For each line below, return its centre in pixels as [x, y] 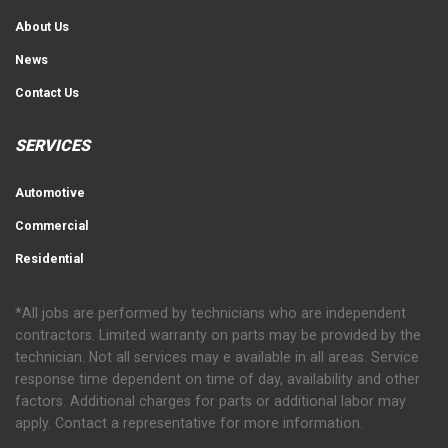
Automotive [50, 192]
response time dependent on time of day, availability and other [217, 378]
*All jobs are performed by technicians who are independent [210, 312]
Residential [49, 259]
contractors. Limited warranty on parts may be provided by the [218, 334]
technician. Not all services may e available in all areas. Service [217, 356]
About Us [42, 26]
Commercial [52, 225]
